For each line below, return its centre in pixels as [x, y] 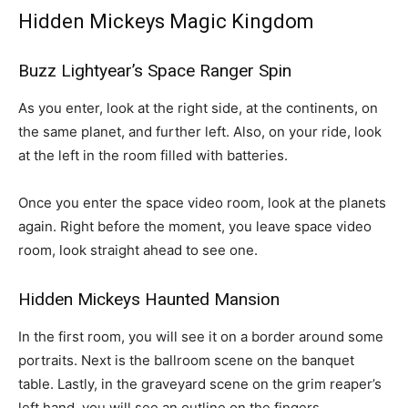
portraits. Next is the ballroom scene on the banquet [186, 360]
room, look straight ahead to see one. [138, 250]
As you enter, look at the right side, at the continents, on [198, 108]
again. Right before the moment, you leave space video [195, 226]
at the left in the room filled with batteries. [153, 155]
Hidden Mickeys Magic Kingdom [166, 21]
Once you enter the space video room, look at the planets [202, 203]
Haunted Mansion [212, 299]
